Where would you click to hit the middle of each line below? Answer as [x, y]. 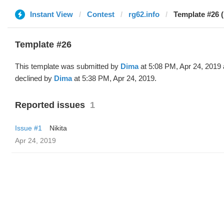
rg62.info [144, 14]
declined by [34, 78]
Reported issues [50, 105]
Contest [101, 14]
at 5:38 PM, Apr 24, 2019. [114, 78]
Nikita [58, 128]
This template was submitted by [68, 66]
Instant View [51, 14]
